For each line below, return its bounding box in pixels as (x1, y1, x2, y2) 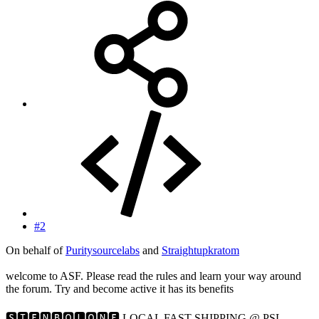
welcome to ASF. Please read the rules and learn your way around (6, 269, 301, 282)
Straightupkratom (162, 244, 239, 256)
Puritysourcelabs (66, 244, 140, 256)
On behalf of (6, 244, 66, 256)
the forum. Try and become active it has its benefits (6, 282, 234, 295)
